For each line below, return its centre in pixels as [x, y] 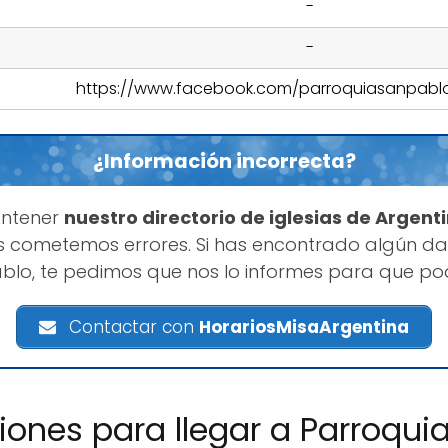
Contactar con [132, 327]
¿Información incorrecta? [224, 161]
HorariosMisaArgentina [304, 327]
